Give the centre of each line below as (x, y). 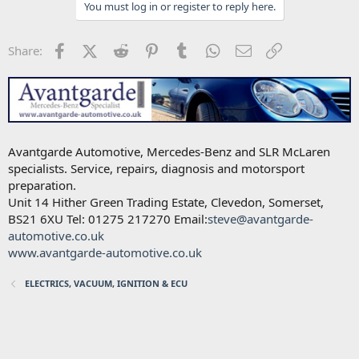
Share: (25, 50)
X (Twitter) (125, 49)
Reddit (149, 49)
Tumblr (212, 49)
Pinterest (186, 49)
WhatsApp (251, 49)
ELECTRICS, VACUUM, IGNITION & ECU (106, 283)
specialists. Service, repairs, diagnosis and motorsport (156, 168)
